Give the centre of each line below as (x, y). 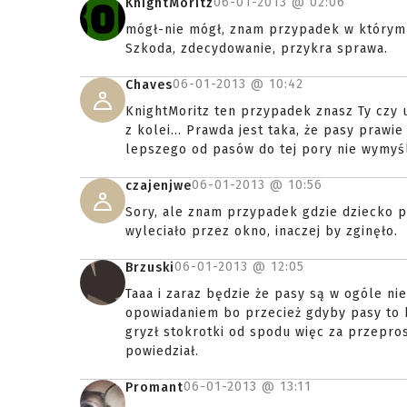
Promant (154, 387)
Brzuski (150, 268)
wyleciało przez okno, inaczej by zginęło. (262, 231)
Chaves (149, 85)
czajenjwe (159, 186)
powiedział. (162, 351)
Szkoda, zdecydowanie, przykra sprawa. (257, 49)
